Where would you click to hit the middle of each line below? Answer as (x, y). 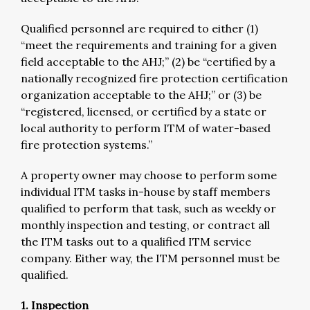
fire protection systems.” (86, 144)
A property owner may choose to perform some (149, 175)
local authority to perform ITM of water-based (146, 128)
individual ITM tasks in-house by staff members (146, 191)
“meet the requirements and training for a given (149, 45)
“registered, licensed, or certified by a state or (144, 111)
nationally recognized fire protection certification (154, 78)
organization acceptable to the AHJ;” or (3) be (141, 94)
